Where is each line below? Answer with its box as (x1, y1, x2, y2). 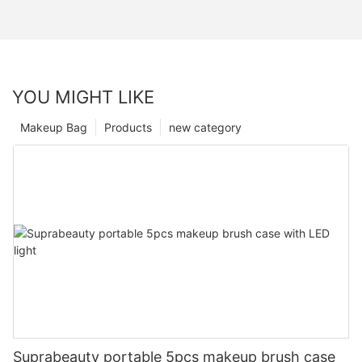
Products (104, 120, 152, 134)
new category (169, 120, 242, 134)
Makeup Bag (20, 120, 87, 134)
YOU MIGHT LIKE (12, 86, 154, 107)
